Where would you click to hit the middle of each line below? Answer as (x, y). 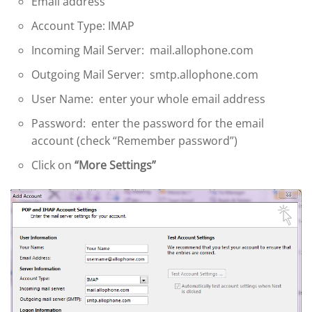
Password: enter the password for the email (148, 124)
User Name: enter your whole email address (148, 99)
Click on (52, 165)
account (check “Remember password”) (134, 141)
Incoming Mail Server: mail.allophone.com (142, 50)
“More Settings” (114, 165)
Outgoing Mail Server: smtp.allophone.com (145, 75)
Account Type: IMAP (83, 26)
